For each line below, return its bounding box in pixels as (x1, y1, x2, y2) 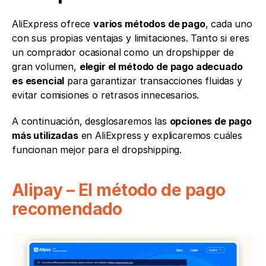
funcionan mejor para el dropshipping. (12, 144, 182, 156)
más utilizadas (12, 129, 78, 141)
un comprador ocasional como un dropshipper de (12, 46, 234, 58)
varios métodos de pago (93, 18, 205, 30)
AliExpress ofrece (12, 18, 94, 30)
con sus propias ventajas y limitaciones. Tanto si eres (12, 32, 249, 44)
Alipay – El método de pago (12, 180, 226, 200)
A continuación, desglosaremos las (12, 115, 170, 127)
